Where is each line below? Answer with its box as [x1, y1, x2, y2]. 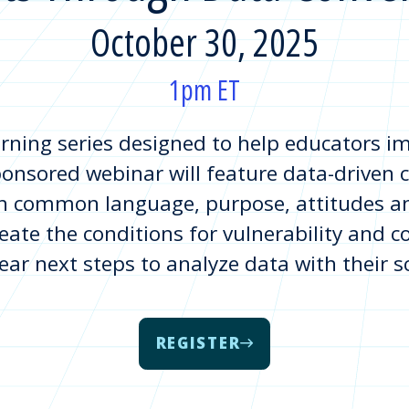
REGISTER [155, 332, 241, 354]
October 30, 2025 [90, 16, 319, 68]
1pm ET [169, 70, 240, 109]
